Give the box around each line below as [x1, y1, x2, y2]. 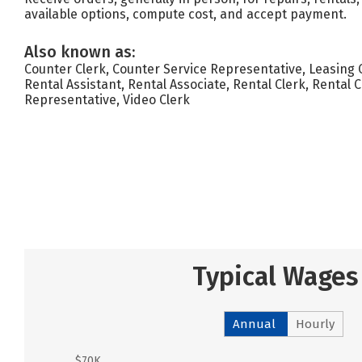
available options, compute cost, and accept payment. [24, 6, 347, 22]
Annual [233, 317, 276, 331]
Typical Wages [192, 261, 358, 292]
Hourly [296, 317, 335, 331]
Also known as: [24, 42, 135, 61]
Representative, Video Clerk [24, 92, 190, 107]
